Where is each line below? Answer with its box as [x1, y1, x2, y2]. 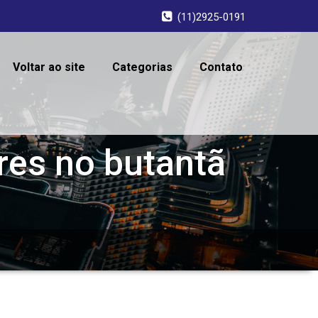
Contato [199, 60, 243, 74]
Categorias [112, 60, 172, 74]
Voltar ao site [13, 60, 85, 74]
